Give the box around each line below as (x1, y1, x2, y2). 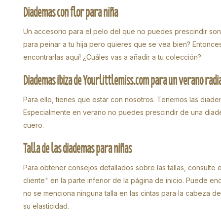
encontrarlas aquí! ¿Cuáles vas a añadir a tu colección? (23, 53, 201, 62)
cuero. (23, 121, 44, 130)
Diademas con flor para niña (23, 1, 118, 24)
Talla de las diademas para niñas (23, 137, 132, 160)
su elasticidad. (23, 202, 69, 211)
